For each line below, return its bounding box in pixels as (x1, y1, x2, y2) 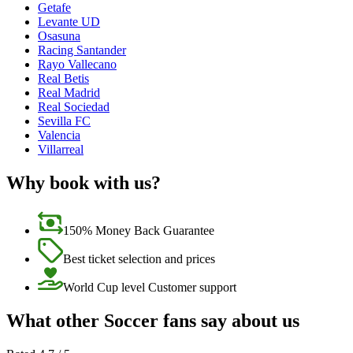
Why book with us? (6, 173, 161, 194)
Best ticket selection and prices (63, 252, 215, 266)
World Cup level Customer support (63, 281, 236, 295)
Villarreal (38, 143, 84, 157)
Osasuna (38, 29, 80, 43)
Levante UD (38, 15, 100, 29)
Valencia (38, 128, 80, 143)
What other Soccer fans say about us (6, 310, 299, 332)
